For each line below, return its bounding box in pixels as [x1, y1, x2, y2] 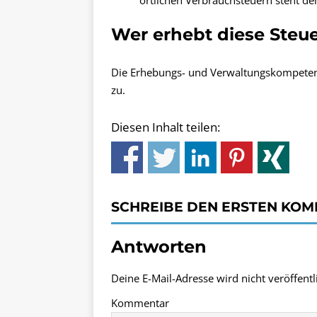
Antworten [111, 236, 207, 258]
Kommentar [111, 296, 169, 311]
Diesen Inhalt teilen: [111, 118, 220, 135]
